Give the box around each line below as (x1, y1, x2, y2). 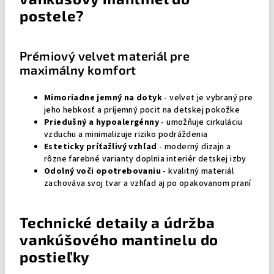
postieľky (20, 248, 91, 265)
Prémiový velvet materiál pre (20, 48, 190, 63)
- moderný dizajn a (157, 141, 231, 153)
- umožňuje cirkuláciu (159, 116, 243, 128)
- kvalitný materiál (161, 165, 234, 177)
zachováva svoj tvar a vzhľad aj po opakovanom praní (44, 177, 251, 190)
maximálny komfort (20, 62, 136, 77)
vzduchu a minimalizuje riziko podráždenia (44, 128, 208, 141)
